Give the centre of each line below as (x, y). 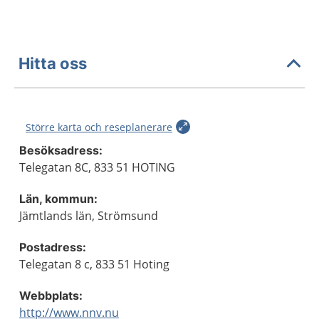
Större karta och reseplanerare (99, 127)
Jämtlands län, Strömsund (89, 216)
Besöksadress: (61, 150)
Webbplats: (51, 296)
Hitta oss (53, 63)
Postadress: (53, 247)
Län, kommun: (58, 199)
